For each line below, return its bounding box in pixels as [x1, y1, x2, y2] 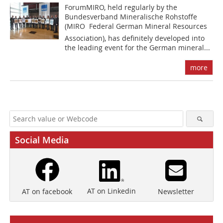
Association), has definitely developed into [65, 33, 205, 43]
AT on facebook [22, 187, 73, 197]
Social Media [15, 134, 69, 146]
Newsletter [157, 187, 194, 197]
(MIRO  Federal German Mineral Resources [65, 21, 208, 31]
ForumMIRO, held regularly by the [65, 2, 178, 12]
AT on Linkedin [87, 186, 136, 196]
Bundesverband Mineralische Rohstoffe [65, 12, 198, 22]
